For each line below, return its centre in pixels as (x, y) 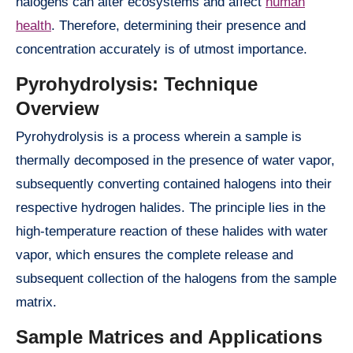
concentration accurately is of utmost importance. (162, 49)
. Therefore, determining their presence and (178, 25)
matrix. (36, 303)
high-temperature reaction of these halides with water (172, 232)
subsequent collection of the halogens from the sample (176, 279)
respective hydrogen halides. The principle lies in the (171, 208)
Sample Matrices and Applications (169, 337)
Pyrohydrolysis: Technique (137, 84)
